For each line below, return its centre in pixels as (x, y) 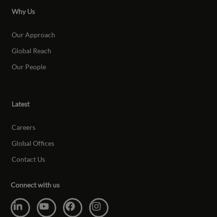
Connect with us (35, 185)
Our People (29, 67)
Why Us (23, 12)
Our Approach (34, 35)
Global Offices (33, 143)
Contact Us (29, 159)
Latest (21, 104)
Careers (24, 127)
